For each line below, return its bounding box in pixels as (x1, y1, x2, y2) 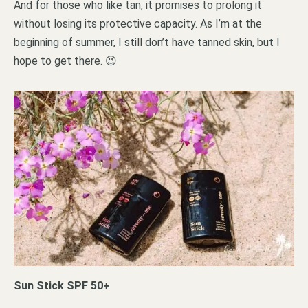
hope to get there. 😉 (14, 54, 117, 68)
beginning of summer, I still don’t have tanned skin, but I (14, 36, 280, 49)
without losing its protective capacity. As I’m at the (14, 17, 262, 31)
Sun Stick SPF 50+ (14, 278, 110, 292)
